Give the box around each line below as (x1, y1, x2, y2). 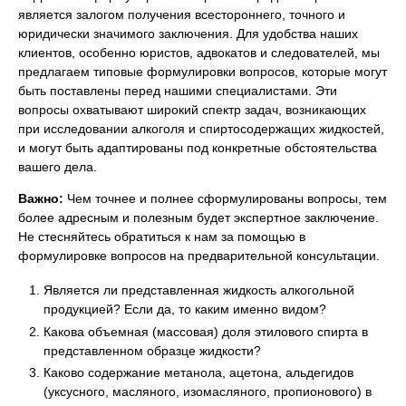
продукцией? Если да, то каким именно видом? (43, 301, 326, 318)
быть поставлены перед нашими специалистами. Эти (18, 82, 337, 99)
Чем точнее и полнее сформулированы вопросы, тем (63, 189, 387, 207)
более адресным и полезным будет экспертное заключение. (18, 208, 379, 226)
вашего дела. (18, 158, 97, 175)
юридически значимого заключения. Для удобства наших (18, 24, 358, 42)
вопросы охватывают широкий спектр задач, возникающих (18, 101, 366, 118)
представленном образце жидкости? (43, 342, 261, 359)
